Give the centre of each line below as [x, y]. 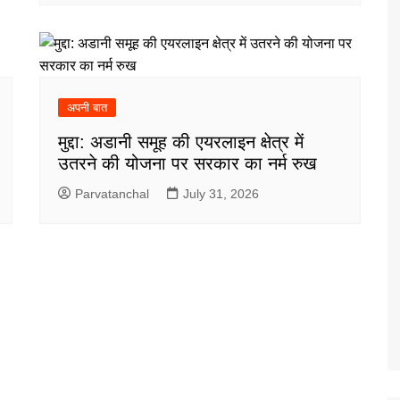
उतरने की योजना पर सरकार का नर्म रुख [187, 163]
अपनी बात [87, 107]
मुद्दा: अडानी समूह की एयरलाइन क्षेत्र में [181, 142]
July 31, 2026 [221, 193]
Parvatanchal [112, 193]
